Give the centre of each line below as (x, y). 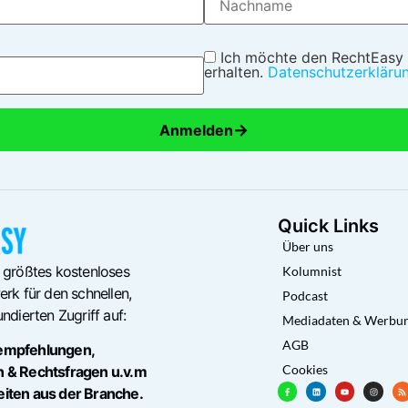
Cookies (305, 369)
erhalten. (236, 71)
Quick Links (328, 225)
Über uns (307, 246)
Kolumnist (311, 270)
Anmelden (196, 130)
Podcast (305, 295)
